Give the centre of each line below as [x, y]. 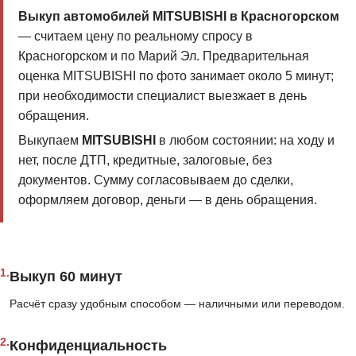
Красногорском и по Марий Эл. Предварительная [163, 56]
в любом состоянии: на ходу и [245, 141]
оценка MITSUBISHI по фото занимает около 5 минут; [176, 75]
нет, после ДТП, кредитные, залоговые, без [145, 161]
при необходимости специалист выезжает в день [162, 95]
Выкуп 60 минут [66, 277]
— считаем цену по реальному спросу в [135, 36]
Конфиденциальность [88, 346]
